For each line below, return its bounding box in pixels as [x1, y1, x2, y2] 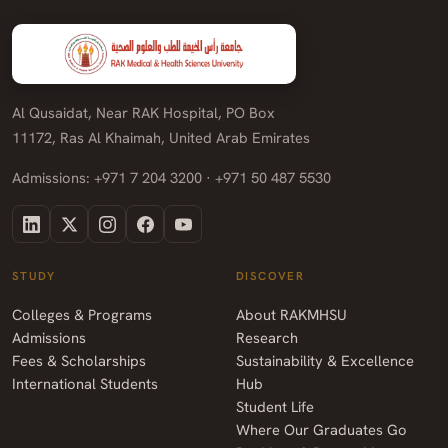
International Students [12, 373, 158, 393]
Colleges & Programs [12, 304, 152, 324]
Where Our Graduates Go [236, 419, 407, 439]
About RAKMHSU [236, 304, 347, 324]
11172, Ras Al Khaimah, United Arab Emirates [12, 128, 310, 148]
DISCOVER [236, 268, 305, 284]
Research [236, 327, 298, 347]
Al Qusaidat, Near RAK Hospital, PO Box [12, 103, 275, 123]
